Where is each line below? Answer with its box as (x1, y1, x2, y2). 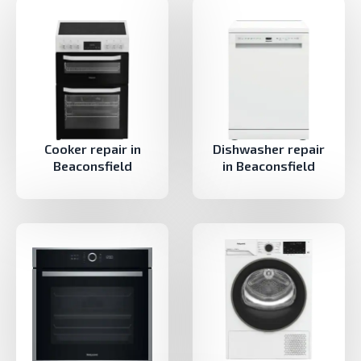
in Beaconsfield (222, 158, 315, 174)
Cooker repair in (44, 141, 141, 157)
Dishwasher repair (213, 141, 325, 157)
